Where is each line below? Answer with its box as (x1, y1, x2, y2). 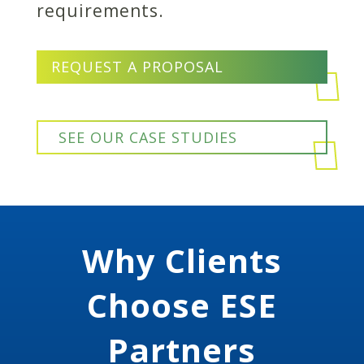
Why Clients (81, 237, 282, 283)
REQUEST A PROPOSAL (50, 57, 223, 77)
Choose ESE (86, 282, 277, 327)
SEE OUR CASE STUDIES (58, 127, 237, 147)
